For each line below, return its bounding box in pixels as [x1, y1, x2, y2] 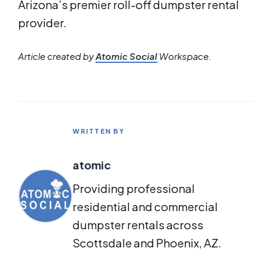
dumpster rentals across [73, 217, 203, 232]
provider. [18, 15, 67, 30]
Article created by [18, 50, 96, 62]
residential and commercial [73, 199, 218, 214]
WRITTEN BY [73, 126, 125, 135]
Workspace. [157, 50, 211, 62]
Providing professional [73, 181, 195, 195]
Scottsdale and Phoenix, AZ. [73, 235, 221, 250]
